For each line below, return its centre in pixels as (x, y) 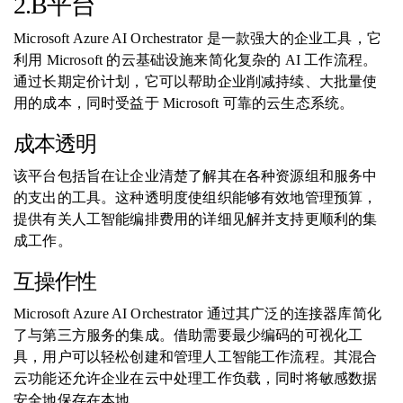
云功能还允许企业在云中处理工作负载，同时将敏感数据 (196, 378)
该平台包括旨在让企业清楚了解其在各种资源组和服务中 (196, 176)
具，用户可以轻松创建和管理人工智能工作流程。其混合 (196, 357)
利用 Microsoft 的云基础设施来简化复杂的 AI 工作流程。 (196, 60)
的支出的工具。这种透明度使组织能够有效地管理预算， (196, 197)
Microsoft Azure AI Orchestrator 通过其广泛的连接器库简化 (197, 313)
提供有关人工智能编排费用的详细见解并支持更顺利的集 (196, 219)
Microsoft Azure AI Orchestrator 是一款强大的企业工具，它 (197, 38)
